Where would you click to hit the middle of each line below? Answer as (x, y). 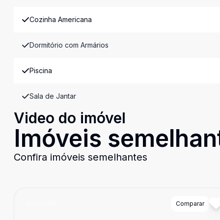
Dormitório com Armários (69, 45)
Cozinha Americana (61, 19)
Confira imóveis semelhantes (81, 157)
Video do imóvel (70, 118)
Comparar (190, 204)
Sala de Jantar (53, 96)
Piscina (41, 70)
